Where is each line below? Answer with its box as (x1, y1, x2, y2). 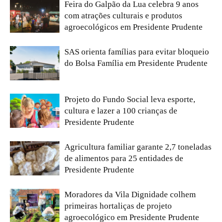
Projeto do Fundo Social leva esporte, (64, 95, 195, 105)
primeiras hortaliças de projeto (64, 201, 172, 211)
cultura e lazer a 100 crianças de (64, 106, 177, 116)
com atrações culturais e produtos (64, 11, 182, 21)
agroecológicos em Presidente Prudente (64, 22, 203, 32)
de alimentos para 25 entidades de (64, 154, 183, 164)
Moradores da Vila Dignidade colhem (64, 190, 196, 200)
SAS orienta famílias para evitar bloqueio (64, 47, 209, 57)
